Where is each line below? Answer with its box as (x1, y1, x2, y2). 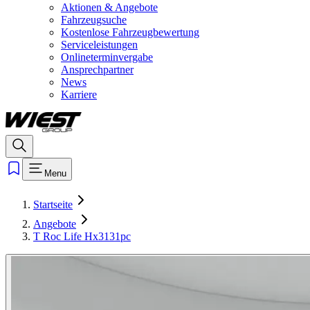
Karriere (61, 89, 97, 100)
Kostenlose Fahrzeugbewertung (61, 26, 199, 38)
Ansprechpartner (61, 64, 134, 75)
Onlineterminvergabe (61, 51, 153, 63)
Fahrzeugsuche (61, 14, 127, 26)
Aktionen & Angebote (61, 1, 158, 13)
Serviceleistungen (61, 39, 138, 51)
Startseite (33, 199, 73, 211)
